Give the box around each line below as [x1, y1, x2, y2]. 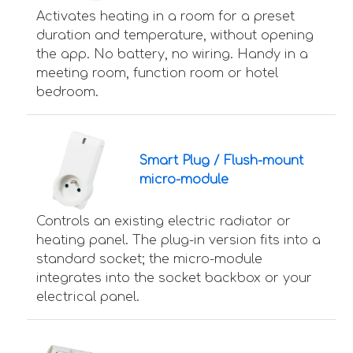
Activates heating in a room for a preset [36, 9, 295, 24]
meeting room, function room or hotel [36, 66, 278, 81]
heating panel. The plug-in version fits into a [36, 233, 321, 248]
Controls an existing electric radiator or [36, 214, 291, 229]
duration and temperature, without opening [36, 28, 314, 43]
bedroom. [36, 85, 98, 100]
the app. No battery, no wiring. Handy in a [36, 47, 308, 62]
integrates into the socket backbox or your [36, 271, 312, 286]
